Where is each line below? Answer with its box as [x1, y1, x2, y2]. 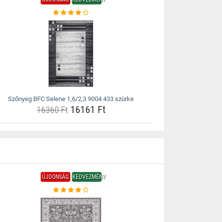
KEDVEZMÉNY [72, 173, 106, 180]
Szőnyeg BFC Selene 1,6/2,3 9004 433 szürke [8, 95, 134, 103]
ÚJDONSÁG [42, 173, 69, 180]
